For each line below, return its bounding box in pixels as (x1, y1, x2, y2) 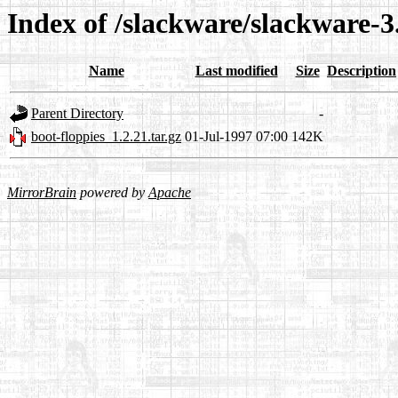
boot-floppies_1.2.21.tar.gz (31, 129, 181, 145)
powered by (76, 185, 148, 201)
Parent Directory (31, 106, 123, 122)
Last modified (195, 63, 278, 79)
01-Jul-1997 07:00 (185, 129, 288, 145)
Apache (148, 185, 191, 201)
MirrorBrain (7, 185, 76, 201)
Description (327, 63, 396, 79)
